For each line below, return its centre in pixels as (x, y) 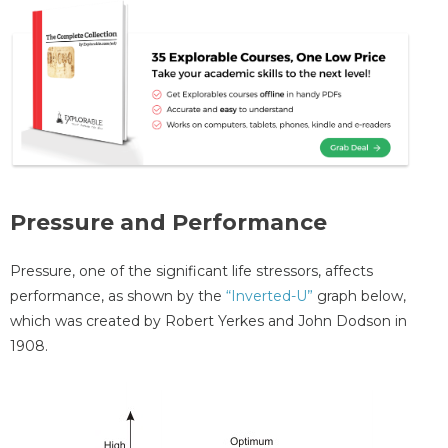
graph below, (361, 296)
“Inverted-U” (271, 296)
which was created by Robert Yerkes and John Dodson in (208, 321)
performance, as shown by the (118, 296)
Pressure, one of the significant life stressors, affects (191, 271)
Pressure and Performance (168, 223)
